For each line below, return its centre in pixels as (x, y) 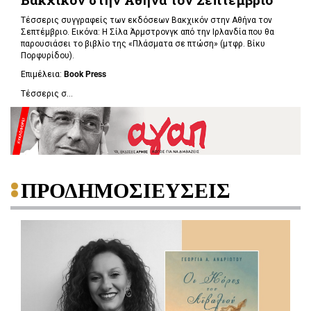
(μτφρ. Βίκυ (242, 43)
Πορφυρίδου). (48, 55)
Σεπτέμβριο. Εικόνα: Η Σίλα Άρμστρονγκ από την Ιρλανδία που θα (148, 32)
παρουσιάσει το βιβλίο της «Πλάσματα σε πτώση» (119, 43)
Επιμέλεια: (42, 75)
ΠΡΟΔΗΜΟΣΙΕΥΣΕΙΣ (126, 191)
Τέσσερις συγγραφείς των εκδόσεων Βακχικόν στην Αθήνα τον (146, 20)
